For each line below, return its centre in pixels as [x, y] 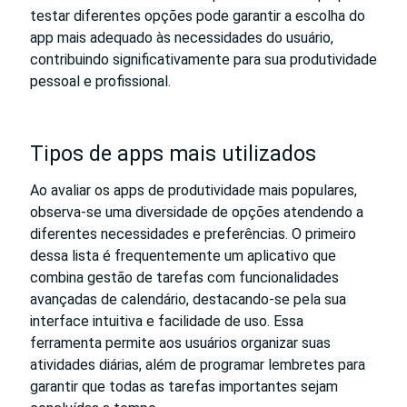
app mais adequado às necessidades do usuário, [182, 37]
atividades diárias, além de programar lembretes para [198, 364]
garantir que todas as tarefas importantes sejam [184, 386]
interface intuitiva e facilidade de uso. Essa [167, 321]
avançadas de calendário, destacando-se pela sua [188, 299]
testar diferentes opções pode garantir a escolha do [198, 15]
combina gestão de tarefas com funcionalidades [184, 277]
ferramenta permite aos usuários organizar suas [180, 342]
